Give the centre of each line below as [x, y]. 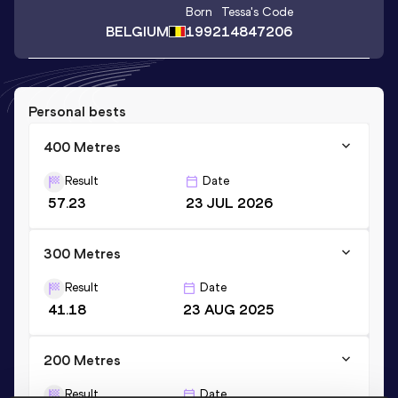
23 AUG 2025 [229, 309]
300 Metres [82, 253]
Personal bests [77, 111]
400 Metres [82, 147]
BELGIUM [137, 31]
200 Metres [82, 360]
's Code [271, 12]
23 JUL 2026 [229, 203]
